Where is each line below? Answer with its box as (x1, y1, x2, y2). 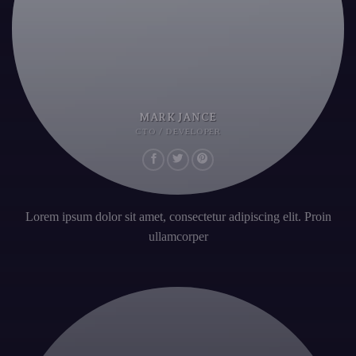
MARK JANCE (139, 111, 217, 124)
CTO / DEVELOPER (135, 126, 221, 137)
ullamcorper (148, 229, 208, 243)
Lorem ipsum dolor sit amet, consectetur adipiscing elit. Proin (25, 209, 331, 223)
